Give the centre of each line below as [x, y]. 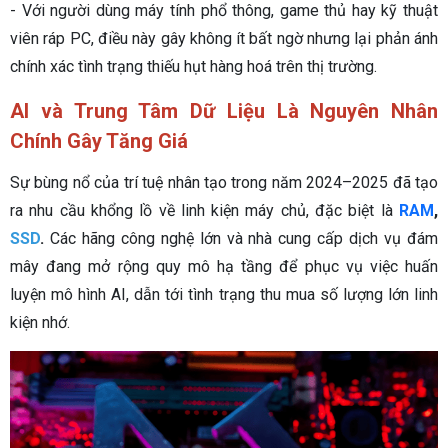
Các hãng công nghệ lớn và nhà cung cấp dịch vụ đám [244, 238]
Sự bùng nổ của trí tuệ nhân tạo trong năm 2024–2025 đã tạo [224, 182]
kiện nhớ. [40, 322]
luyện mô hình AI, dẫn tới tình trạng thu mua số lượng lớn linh [224, 294]
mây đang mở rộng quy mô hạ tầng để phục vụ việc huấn [224, 266]
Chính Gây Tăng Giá [99, 140]
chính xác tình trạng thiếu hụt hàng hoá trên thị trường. [193, 66]
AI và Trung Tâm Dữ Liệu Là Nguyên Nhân [224, 110]
